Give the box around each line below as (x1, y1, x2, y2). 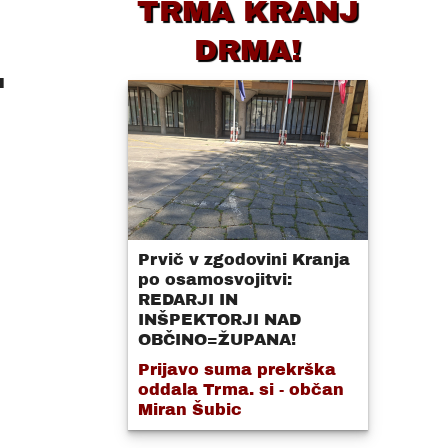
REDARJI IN (137, 291, 238, 308)
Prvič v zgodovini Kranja (137, 251, 350, 268)
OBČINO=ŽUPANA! (137, 331, 296, 348)
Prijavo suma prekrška (137, 361, 336, 378)
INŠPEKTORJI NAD (137, 311, 301, 328)
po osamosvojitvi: (137, 271, 292, 288)
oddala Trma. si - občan (137, 381, 344, 398)
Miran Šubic (137, 401, 242, 418)
